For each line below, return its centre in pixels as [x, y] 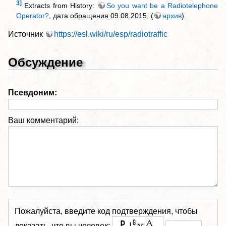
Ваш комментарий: [43, 120]
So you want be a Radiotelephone [162, 6]
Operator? [33, 16]
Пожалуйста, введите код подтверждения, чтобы [106, 211]
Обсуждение [45, 62]
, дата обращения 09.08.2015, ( [101, 16]
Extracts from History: [61, 6]
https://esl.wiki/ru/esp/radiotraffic [111, 34]
